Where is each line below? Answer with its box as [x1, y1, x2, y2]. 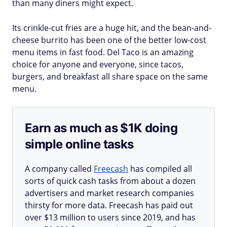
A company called [25, 163, 94, 174]
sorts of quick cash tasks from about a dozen [25, 175, 196, 186]
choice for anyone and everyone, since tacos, [12, 59, 183, 70]
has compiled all [128, 163, 192, 174]
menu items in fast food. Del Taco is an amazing [12, 47, 194, 58]
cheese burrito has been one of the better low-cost [12, 34, 206, 46]
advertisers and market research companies [25, 187, 194, 199]
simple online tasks [25, 137, 134, 152]
